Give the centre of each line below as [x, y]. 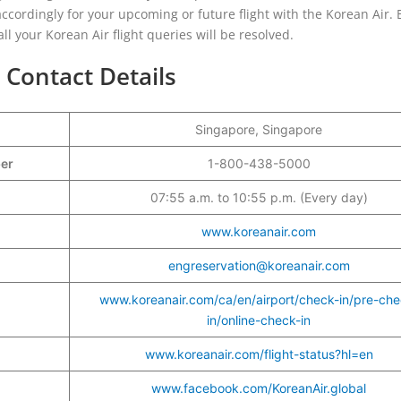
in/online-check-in [259, 320]
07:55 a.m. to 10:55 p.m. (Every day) [259, 197]
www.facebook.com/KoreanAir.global [259, 388]
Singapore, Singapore [259, 129]
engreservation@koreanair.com [259, 265]
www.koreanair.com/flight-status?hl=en [259, 354]
